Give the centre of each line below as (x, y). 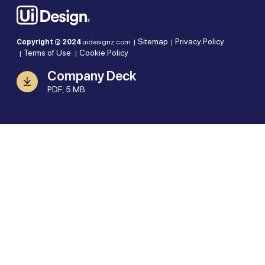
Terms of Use (47, 52)
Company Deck (92, 75)
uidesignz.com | (110, 42)
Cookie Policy (104, 52)
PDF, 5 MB (66, 89)
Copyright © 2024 (49, 42)
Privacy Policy (200, 41)
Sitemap (153, 41)
